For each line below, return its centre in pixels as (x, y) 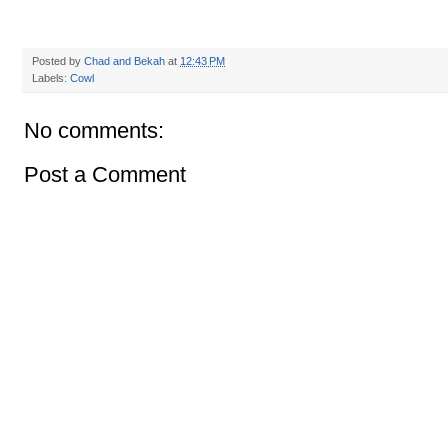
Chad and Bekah (124, 61)
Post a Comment (105, 175)
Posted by (58, 61)
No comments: (94, 131)
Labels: (51, 78)
